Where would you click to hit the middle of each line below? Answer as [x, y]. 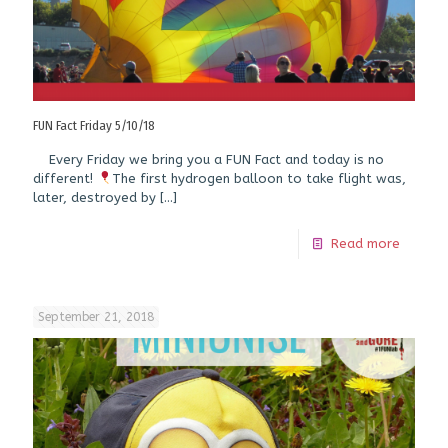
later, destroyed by [94, 197]
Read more [365, 243]
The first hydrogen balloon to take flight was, [258, 178]
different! [65, 178]
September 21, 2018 [96, 316]
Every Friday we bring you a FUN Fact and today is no [208, 159]
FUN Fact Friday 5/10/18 [94, 125]
